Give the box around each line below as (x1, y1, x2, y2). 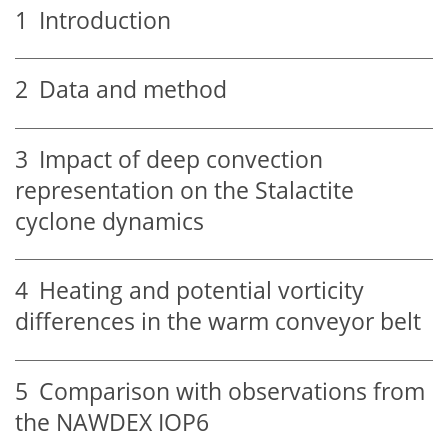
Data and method (28, 74, 227, 106)
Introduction (28, 4, 171, 36)
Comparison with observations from (28, 375, 425, 407)
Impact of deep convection (28, 143, 323, 175)
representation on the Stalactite (15, 174, 354, 206)
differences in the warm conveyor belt (15, 306, 421, 338)
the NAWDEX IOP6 (15, 406, 209, 438)
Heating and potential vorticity (28, 275, 364, 307)
